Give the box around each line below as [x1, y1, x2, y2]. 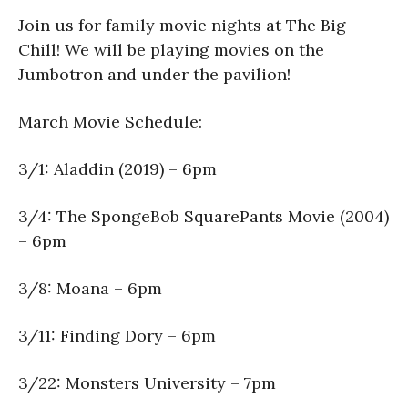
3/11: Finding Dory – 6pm [18, 324, 216, 346]
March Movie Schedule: [18, 110, 202, 132]
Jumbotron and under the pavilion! [18, 63, 291, 85]
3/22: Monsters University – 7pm [18, 372, 276, 393]
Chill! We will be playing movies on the [18, 38, 324, 60]
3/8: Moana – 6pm [18, 277, 162, 299]
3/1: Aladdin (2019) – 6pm [18, 158, 217, 179]
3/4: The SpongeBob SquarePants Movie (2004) [18, 205, 389, 227]
